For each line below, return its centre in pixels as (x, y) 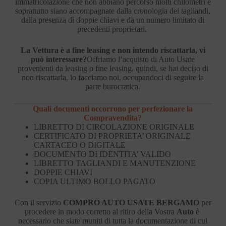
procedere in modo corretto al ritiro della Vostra (100, 211)
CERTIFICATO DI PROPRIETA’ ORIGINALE (112, 136)
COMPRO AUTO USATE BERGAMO (131, 202)
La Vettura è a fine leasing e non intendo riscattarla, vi (113, 50)
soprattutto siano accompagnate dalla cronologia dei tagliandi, (113, 11)
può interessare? (59, 59)
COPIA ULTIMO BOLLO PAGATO (94, 181)
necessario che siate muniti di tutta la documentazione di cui (113, 220)
